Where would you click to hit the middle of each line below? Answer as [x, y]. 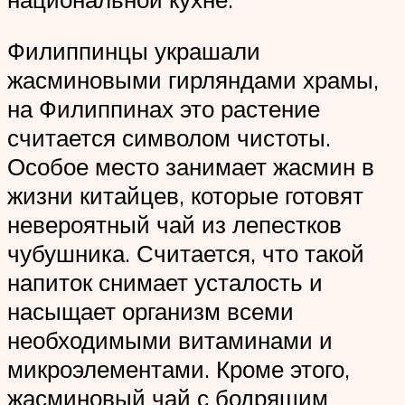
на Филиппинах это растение [164, 109]
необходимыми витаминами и [170, 340]
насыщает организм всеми [151, 311]
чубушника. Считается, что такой [186, 254]
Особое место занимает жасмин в [191, 167]
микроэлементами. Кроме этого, [179, 369]
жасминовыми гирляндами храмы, [193, 80]
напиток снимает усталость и [165, 283]
